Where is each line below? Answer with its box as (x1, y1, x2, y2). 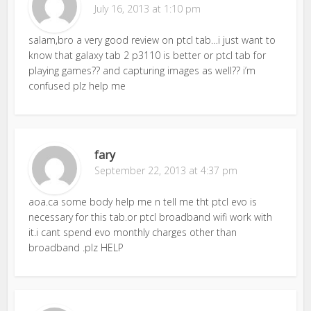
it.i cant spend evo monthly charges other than (28, 225, 237, 239)
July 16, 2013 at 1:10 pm (94, 1, 201, 15)
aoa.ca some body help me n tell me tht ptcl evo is (28, 194, 258, 208)
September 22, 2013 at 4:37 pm (94, 163, 238, 177)
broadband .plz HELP (28, 240, 124, 254)
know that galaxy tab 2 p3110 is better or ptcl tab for (28, 48, 267, 62)
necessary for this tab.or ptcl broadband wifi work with (28, 210, 273, 224)
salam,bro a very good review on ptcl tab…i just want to (28, 33, 276, 47)
